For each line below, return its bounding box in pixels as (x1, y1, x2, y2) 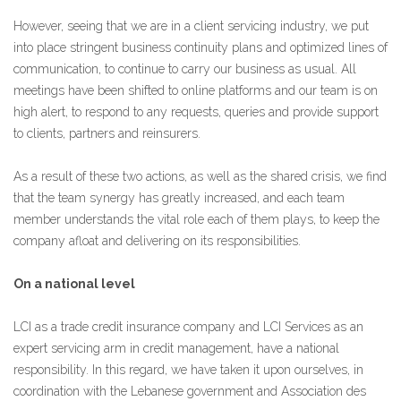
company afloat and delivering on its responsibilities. (13, 233, 301, 248)
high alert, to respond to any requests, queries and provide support (13, 104, 379, 119)
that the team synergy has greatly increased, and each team (13, 190, 345, 205)
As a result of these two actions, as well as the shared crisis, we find (13, 168, 387, 183)
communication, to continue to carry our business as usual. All (13, 61, 356, 76)
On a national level (13, 276, 135, 291)
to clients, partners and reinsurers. (13, 125, 200, 141)
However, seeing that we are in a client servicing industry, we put (13, 18, 369, 33)
